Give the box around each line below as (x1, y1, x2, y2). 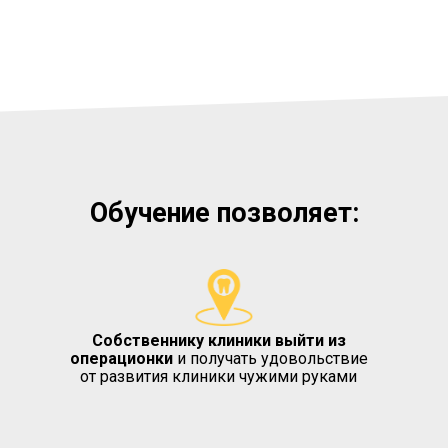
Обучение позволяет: (89, 197, 359, 229)
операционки (69, 349, 177, 368)
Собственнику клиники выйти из (91, 331, 346, 350)
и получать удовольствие (176, 349, 368, 368)
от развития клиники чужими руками (80, 367, 357, 386)
